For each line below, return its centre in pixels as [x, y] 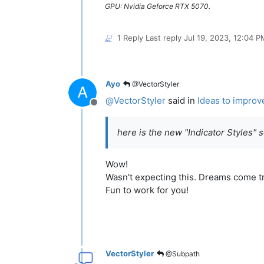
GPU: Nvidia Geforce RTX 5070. [158, 6]
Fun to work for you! [147, 190]
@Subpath [182, 254]
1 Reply [130, 37]
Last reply [165, 37]
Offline [108, 108]
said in [181, 100]
